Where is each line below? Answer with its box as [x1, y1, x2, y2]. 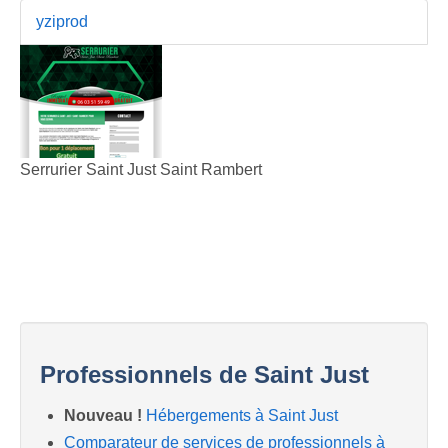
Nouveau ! [64, 406, 142, 424]
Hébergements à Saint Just [146, 406, 338, 424]
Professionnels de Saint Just [40, 360, 369, 388]
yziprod [36, 12, 88, 30]
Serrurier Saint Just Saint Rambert [20, 160, 262, 178]
